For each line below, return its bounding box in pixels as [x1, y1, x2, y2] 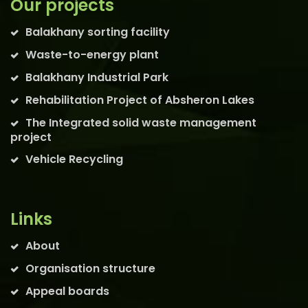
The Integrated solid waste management [25, 114, 256, 131]
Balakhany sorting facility [25, 23, 170, 40]
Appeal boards [25, 283, 109, 299]
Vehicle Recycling [25, 151, 123, 167]
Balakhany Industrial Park [25, 69, 168, 85]
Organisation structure [25, 260, 155, 276]
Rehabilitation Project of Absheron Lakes [25, 91, 254, 108]
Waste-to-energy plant [25, 46, 159, 63]
